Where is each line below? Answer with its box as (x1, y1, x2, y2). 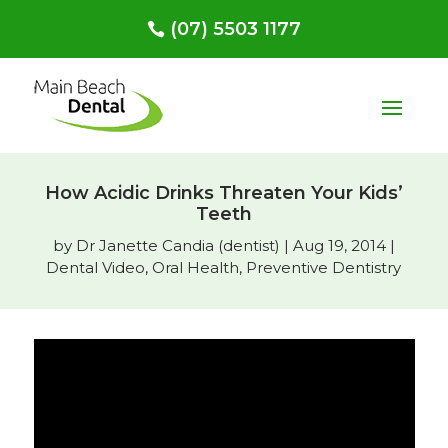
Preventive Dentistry (246, 258, 402, 277)
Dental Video (46, 258, 146, 277)
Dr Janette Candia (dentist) (75, 236, 280, 255)
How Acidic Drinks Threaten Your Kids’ (44, 182, 403, 204)
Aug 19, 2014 (292, 236, 386, 255)
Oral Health (152, 258, 240, 277)
